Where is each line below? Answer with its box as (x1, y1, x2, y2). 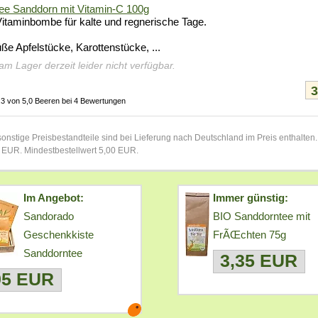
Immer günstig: (212, 192, 288, 204)
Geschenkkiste (23, 229, 94, 241)
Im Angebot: (23, 192, 84, 204)
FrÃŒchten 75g (212, 229, 286, 241)
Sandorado (23, 210, 74, 223)
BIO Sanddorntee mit (212, 210, 310, 223)
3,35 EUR (220, 251, 298, 271)
